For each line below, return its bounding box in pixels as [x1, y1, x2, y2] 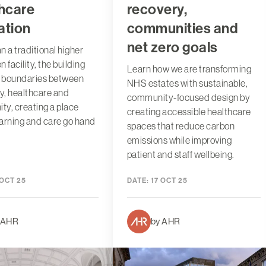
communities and [126, 20, 239, 37]
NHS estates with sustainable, [126, 77, 248, 88]
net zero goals [126, 39, 218, 56]
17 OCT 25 [148, 176, 188, 185]
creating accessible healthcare [126, 106, 251, 117]
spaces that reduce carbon [126, 120, 235, 131]
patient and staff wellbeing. [126, 148, 235, 160]
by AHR [150, 216, 180, 226]
